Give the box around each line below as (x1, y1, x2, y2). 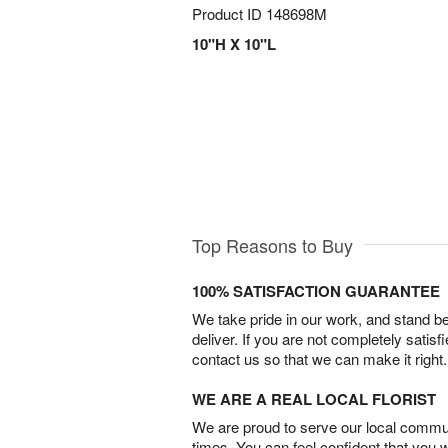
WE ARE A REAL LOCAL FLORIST (192, 388, 436, 411)
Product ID (192, 3, 266, 24)
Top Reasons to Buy (192, 232, 353, 259)
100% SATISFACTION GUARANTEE (192, 280, 440, 303)
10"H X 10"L (192, 33, 276, 55)
